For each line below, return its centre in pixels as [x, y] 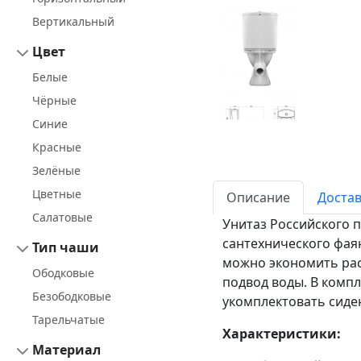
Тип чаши [66, 248]
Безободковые [72, 297]
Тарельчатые [68, 320]
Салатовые [62, 218]
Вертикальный [73, 22]
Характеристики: [282, 333]
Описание [258, 197]
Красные [57, 147]
